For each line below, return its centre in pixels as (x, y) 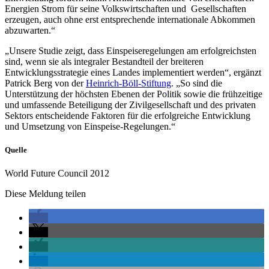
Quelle (16, 150)
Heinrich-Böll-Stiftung (128, 83)
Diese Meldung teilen (45, 194)
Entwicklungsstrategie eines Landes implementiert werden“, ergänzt (133, 72)
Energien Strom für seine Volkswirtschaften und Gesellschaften (125, 8)
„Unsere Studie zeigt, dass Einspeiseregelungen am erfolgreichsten (131, 50)
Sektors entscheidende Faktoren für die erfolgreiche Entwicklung (128, 115)
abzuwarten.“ (30, 30)
